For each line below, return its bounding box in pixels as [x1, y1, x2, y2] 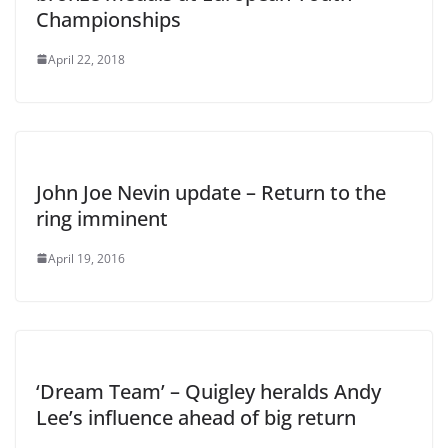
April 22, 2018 [48, 50, 125, 68]
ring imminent [36, 204, 168, 232]
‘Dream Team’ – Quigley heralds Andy [36, 377, 381, 405]
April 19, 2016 [48, 249, 125, 267]
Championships [36, 5, 181, 33]
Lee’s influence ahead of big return [36, 403, 356, 431]
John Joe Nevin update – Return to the [36, 178, 386, 206]
